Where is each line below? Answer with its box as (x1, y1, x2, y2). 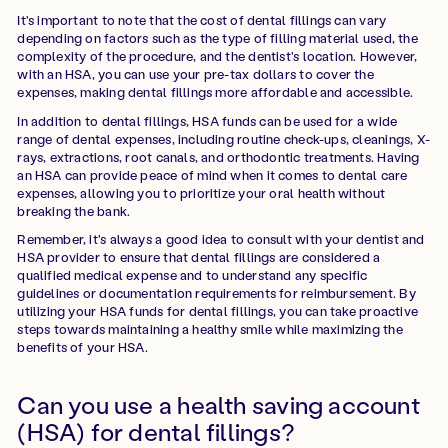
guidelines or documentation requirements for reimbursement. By (17, 284, 416, 302)
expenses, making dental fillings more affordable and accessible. (17, 83, 414, 101)
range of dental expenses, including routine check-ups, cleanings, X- (17, 129, 431, 147)
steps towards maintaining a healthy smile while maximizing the (17, 320, 403, 338)
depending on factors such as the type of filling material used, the (17, 29, 418, 47)
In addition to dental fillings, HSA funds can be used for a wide (17, 111, 398, 129)
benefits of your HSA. (17, 338, 148, 356)
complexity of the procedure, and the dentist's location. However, (17, 47, 418, 65)
